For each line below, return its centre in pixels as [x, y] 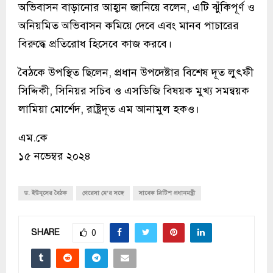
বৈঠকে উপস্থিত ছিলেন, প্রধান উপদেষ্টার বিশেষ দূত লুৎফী [136, 72]
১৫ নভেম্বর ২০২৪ [55, 156]
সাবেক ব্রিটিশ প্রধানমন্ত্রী [167, 193]
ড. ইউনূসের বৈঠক [46, 193]
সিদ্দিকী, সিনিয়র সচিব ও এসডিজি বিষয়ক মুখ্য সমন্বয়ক [134, 90]
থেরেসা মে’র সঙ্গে [103, 193]
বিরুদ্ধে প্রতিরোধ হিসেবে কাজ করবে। [95, 44]
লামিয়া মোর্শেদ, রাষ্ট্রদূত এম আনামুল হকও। [109, 109]
